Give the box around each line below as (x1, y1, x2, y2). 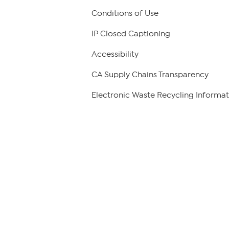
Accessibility (91, 49, 139, 59)
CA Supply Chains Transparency (91, 70, 209, 79)
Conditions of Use (91, 8, 158, 18)
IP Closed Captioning (91, 29, 170, 38)
